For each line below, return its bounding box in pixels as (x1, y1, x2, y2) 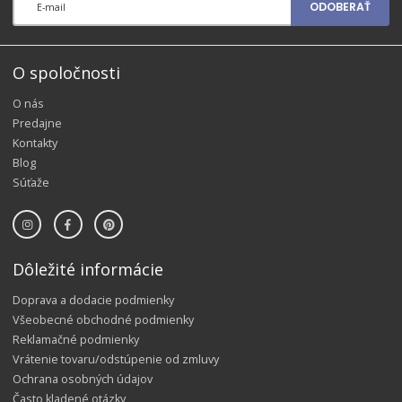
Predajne (13, 116, 62, 132)
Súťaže (13, 175, 49, 191)
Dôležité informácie (13, 258, 163, 280)
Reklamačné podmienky (13, 331, 139, 347)
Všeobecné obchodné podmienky (13, 311, 194, 328)
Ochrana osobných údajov (13, 371, 153, 387)
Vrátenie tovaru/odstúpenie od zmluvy (13, 351, 219, 367)
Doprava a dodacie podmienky (13, 292, 174, 308)
